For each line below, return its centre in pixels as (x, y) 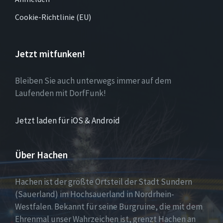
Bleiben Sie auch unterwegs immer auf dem (93, 80)
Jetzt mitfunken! (50, 54)
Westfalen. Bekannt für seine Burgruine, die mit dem (109, 206)
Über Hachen (41, 155)
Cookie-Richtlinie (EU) (53, 17)
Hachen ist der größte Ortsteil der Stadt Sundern (104, 181)
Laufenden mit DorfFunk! (60, 93)
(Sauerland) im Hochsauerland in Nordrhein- (95, 194)
